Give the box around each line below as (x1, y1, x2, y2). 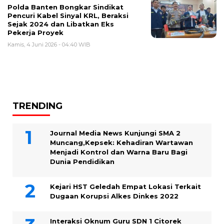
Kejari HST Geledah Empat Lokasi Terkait (50, 182, 201, 190)
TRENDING (12, 100, 62, 111)
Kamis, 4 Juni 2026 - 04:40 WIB (7, 40, 90, 48)
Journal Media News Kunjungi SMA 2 (50, 128, 180, 137)
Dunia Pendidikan (50, 157, 114, 165)
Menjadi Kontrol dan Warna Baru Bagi (50, 147, 187, 156)
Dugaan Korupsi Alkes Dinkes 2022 (50, 191, 178, 200)
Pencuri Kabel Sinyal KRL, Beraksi (7, 11, 128, 19)
